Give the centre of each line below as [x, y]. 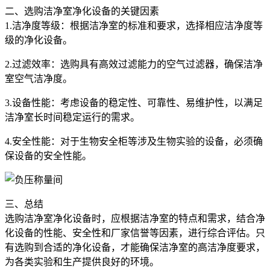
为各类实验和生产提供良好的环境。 [82, 262]
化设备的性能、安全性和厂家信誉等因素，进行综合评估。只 [135, 233]
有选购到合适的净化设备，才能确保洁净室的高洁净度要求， [135, 247]
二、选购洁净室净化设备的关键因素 [82, 11]
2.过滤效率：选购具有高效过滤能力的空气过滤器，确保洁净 [134, 64]
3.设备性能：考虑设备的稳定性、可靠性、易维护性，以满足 [134, 102]
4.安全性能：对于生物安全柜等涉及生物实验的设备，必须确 [134, 141]
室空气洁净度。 [39, 78]
